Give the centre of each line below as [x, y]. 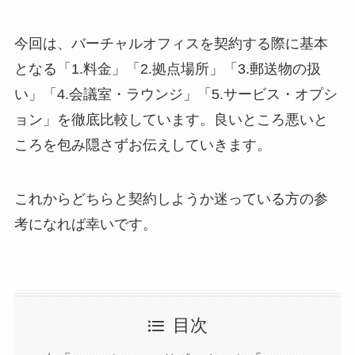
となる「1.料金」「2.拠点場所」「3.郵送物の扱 [167, 69]
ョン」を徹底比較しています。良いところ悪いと [171, 119]
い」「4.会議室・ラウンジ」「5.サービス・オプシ [176, 94]
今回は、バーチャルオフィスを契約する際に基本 [171, 43]
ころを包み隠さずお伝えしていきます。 [142, 145]
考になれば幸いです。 [85, 224]
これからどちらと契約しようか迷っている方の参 [171, 198]
